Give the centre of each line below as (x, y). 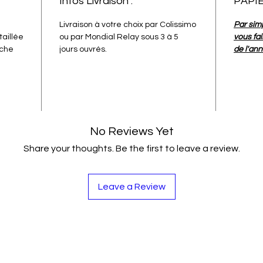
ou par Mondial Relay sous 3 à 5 (119, 37)
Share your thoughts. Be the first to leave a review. (131, 149)
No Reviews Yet (131, 132)
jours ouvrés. (83, 50)
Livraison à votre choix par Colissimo (128, 25)
